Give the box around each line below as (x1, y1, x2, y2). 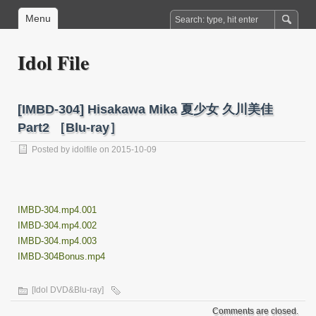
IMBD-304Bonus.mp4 (18, 251, 105, 262)
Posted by (32, 145, 72, 154)
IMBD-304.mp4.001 (18, 205, 97, 215)
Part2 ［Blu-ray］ (18, 121, 122, 135)
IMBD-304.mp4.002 (18, 220, 97, 231)
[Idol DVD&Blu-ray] (32, 285, 104, 295)
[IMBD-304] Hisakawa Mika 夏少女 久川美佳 (18, 102, 273, 116)
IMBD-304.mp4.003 (18, 236, 97, 246)
